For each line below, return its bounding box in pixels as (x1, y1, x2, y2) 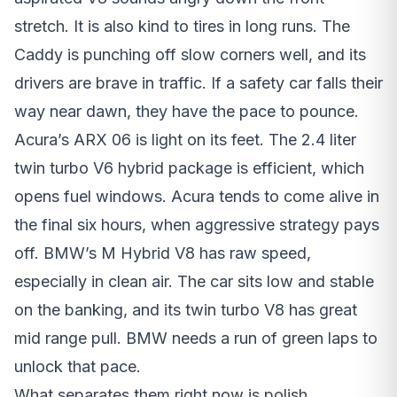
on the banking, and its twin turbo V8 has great (14, 300, 357, 320)
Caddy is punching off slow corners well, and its (14, 45, 366, 65)
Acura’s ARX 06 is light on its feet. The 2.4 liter (14, 130, 356, 150)
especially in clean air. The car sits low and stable (14, 272, 374, 292)
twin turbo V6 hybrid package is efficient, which (14, 159, 364, 178)
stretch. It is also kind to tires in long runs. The (14, 17, 350, 36)
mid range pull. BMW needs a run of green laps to (14, 329, 378, 348)
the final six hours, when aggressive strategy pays (14, 215, 379, 235)
